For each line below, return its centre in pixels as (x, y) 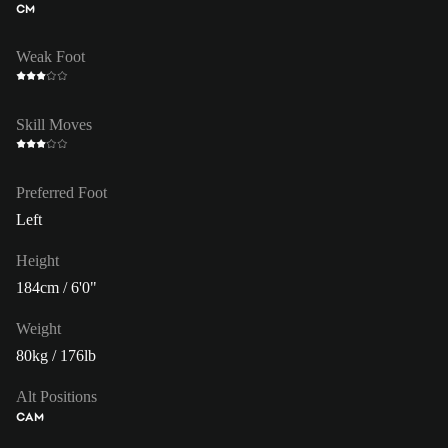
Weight (38, 328)
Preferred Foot (61, 192)
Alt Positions (56, 396)
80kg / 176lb (56, 355)
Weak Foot (50, 56)
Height (37, 260)
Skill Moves (54, 124)
